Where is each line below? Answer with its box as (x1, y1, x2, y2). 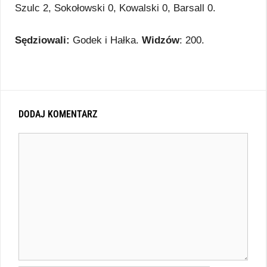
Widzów (142, 33, 179, 46)
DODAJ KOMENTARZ (18, 108, 97, 120)
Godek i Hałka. (70, 33, 142, 46)
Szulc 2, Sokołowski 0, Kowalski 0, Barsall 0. (15, 1, 216, 14)
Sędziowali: (15, 33, 70, 46)
